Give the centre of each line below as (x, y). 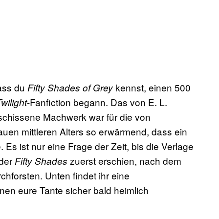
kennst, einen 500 (153, 88)
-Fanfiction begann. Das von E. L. (97, 102)
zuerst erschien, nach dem (126, 161)
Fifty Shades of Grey (71, 88)
